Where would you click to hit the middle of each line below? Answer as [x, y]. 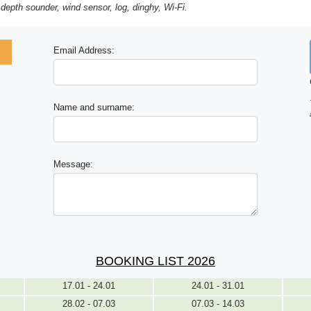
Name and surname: [94, 108]
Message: [74, 165]
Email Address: [84, 51]
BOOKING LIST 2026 [155, 261]
